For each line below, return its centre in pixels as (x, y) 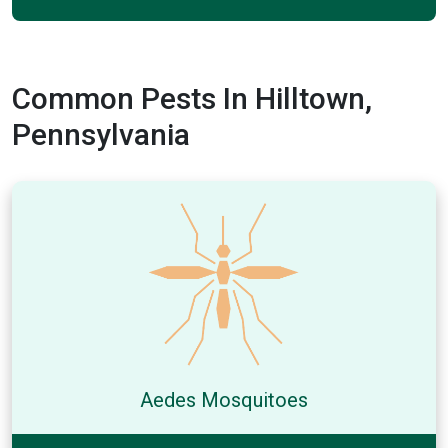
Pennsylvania (101, 134)
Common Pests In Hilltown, (192, 98)
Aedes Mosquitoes (224, 399)
